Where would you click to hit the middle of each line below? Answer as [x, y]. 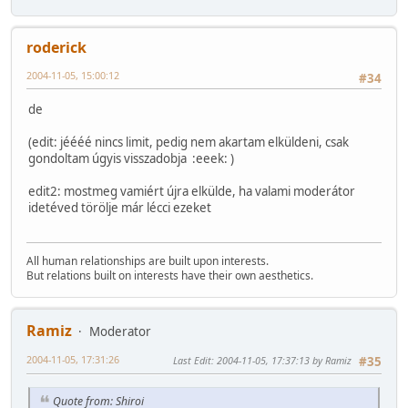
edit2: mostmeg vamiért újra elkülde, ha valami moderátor [192, 191]
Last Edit [192, 361]
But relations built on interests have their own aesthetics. [170, 276]
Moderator [120, 332]
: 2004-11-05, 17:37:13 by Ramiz [281, 361]
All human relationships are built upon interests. [148, 261]
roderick [56, 47]
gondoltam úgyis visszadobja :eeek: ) [131, 158]
